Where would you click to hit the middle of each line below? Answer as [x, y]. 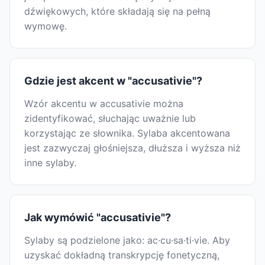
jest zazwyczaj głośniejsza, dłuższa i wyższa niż [132, 148]
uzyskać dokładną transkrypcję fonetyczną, [122, 255]
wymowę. [46, 26]
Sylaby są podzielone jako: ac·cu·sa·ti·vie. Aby [127, 240]
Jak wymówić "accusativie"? [98, 218]
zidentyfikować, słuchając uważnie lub [110, 119]
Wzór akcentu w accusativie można [104, 104]
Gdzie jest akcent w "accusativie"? [113, 81]
